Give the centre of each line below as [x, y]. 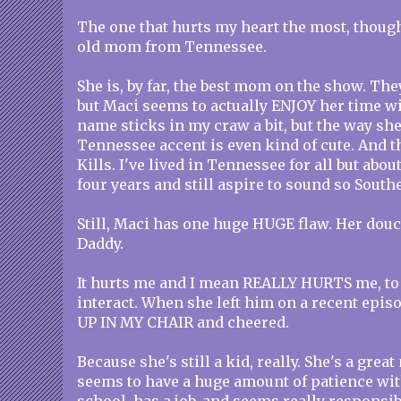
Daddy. [100, 243]
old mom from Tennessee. [172, 47]
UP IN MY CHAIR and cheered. [183, 322]
